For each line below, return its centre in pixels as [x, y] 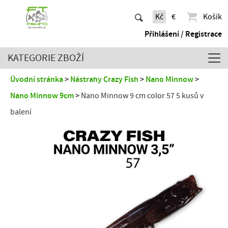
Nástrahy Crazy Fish [104, 79]
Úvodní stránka [37, 79]
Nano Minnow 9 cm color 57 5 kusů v [142, 96]
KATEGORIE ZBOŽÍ [46, 58]
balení [21, 112]
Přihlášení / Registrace [183, 34]
